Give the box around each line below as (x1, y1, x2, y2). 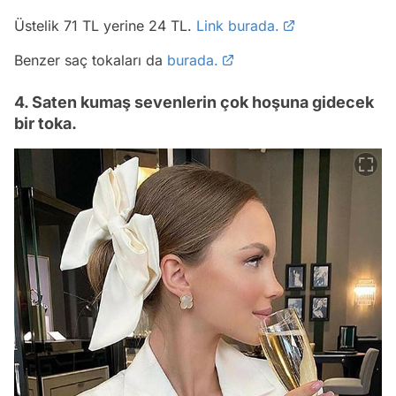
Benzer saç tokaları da (14, 50, 167, 69)
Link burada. (196, 16, 279, 34)
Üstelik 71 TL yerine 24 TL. (14, 16, 196, 34)
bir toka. (14, 113, 77, 133)
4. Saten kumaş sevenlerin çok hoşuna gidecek (14, 92, 374, 111)
